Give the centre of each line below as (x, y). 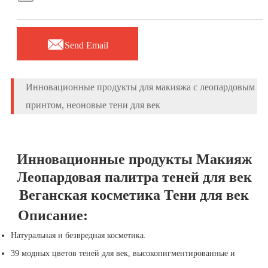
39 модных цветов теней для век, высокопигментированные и (123, 254)
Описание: (49, 216)
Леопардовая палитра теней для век (134, 177)
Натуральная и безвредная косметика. (78, 236)
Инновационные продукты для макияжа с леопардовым (140, 87)
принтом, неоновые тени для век (93, 105)
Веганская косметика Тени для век (134, 195)
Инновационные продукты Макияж (134, 159)
